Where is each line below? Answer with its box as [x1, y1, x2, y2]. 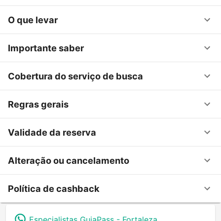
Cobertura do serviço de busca [8, 70, 143, 81]
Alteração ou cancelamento [8, 154, 129, 166]
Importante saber [8, 42, 84, 53]
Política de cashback [8, 183, 100, 194]
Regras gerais [8, 98, 69, 110]
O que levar [8, 14, 58, 25]
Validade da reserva [8, 126, 96, 138]
